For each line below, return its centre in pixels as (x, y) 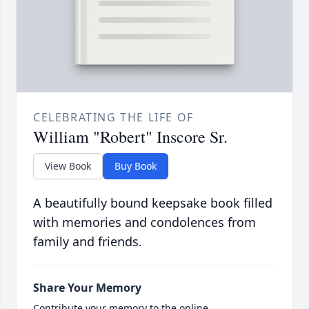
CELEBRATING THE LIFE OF (113, 118)
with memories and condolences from (144, 222)
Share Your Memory (87, 288)
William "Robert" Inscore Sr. (130, 137)
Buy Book (136, 166)
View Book (68, 166)
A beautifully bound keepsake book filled (153, 203)
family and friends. (88, 242)
